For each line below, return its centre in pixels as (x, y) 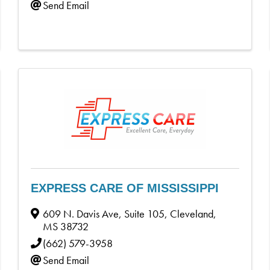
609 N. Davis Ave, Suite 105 (104, 213)
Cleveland (192, 213)
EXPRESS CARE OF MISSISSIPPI (125, 188)
